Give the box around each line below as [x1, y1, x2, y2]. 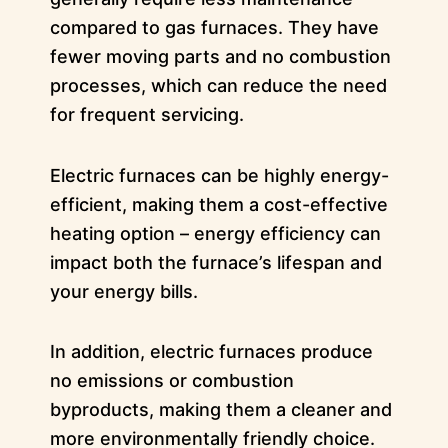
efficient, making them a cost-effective [49, 193, 388, 215]
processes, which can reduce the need [49, 75, 387, 97]
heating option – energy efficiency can [49, 222, 381, 244]
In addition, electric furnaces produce [49, 341, 373, 363]
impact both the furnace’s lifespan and [49, 251, 382, 273]
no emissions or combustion [49, 370, 294, 392]
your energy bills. [49, 280, 198, 302]
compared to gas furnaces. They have [49, 17, 379, 39]
